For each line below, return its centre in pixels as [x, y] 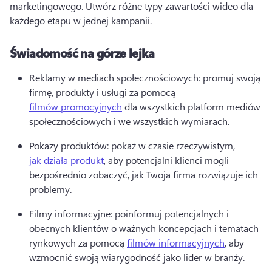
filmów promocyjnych [76, 107]
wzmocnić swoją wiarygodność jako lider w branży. [138, 257]
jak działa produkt [66, 160]
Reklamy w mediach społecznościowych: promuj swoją [145, 78]
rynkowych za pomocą [78, 243]
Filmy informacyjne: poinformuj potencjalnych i [129, 214]
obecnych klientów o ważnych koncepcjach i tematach [144, 228]
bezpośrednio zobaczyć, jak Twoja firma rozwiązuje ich [144, 175]
